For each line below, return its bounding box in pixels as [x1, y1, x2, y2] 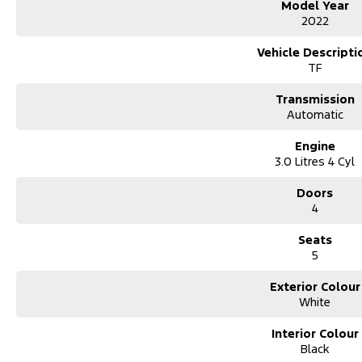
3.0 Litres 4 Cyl [275, 154, 356, 169]
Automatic [286, 107, 343, 122]
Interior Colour [271, 326, 359, 341]
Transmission [275, 91, 355, 107]
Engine [294, 138, 335, 154]
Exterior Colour [269, 279, 360, 294]
